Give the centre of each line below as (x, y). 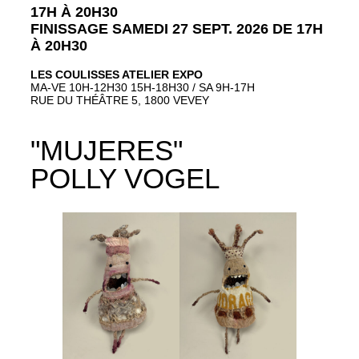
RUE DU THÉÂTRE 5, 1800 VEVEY (120, 101)
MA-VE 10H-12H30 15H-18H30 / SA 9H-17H (143, 88)
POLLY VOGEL (125, 179)
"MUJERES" (107, 151)
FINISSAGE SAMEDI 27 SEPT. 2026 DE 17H (177, 28)
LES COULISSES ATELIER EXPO (117, 75)
